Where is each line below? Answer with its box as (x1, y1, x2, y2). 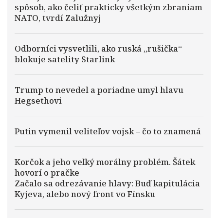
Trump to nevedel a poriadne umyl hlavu (15, 84, 183, 95)
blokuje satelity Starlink (15, 54, 115, 65)
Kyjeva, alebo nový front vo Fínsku (15, 188, 155, 200)
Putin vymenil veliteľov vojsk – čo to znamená (15, 126, 201, 137)
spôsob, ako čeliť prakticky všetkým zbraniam (15, 1, 202, 13)
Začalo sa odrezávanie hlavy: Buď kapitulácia (15, 178, 200, 189)
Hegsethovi (15, 95, 62, 106)
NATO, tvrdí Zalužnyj (15, 12, 101, 23)
